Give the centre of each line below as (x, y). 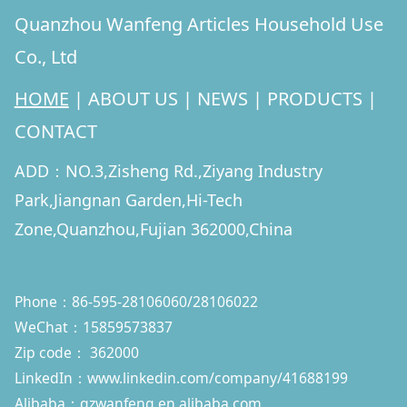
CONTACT (55, 131)
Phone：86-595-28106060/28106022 (136, 301)
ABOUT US (133, 98)
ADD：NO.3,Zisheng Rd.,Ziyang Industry (168, 170)
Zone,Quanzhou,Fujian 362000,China (153, 228)
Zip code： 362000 (76, 352)
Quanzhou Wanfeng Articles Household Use (199, 24)
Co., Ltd (45, 56)
